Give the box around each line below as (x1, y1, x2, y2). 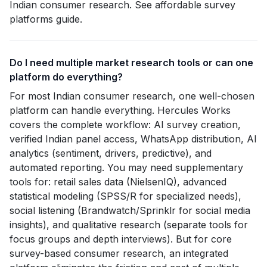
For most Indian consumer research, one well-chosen (10, 90, 254, 102)
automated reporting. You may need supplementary (10, 162, 243, 173)
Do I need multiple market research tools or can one (10, 57, 253, 69)
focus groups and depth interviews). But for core (10, 233, 232, 245)
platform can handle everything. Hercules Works (10, 104, 231, 116)
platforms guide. (10, 13, 82, 25)
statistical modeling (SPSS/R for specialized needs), (10, 190, 241, 202)
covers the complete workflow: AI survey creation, (10, 119, 241, 131)
